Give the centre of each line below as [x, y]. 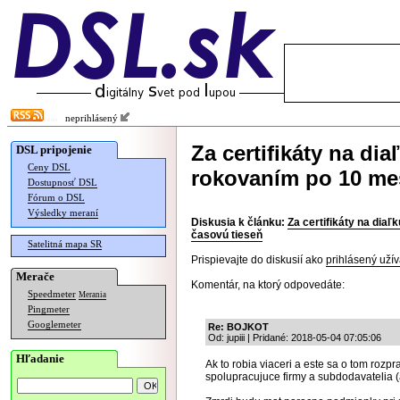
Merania [92, 295]
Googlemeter [54, 325]
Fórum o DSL [56, 198]
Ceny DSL [49, 167]
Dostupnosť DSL [62, 183]
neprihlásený [89, 118]
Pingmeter [49, 309]
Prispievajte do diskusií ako [258, 260]
